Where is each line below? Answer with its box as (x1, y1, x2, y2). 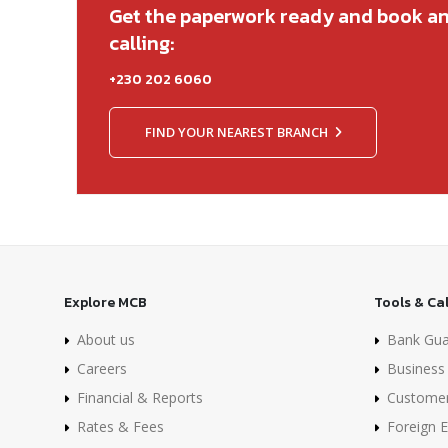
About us (77, 329, 135, 349)
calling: (109, 27, 174, 58)
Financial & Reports (77, 387, 203, 407)
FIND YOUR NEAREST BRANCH (145, 122, 331, 141)
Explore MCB (64, 291, 147, 313)
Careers (77, 358, 127, 378)
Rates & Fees (77, 416, 164, 436)
